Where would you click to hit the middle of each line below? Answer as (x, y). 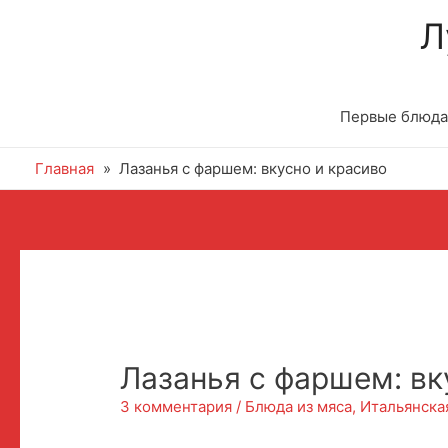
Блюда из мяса (299, 407)
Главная (64, 168)
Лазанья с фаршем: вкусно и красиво (253, 168)
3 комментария (176, 407)
